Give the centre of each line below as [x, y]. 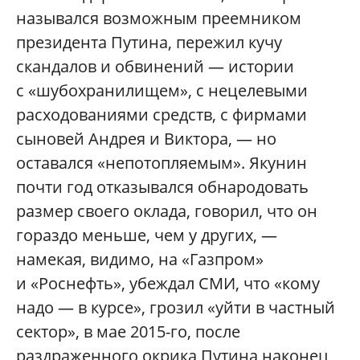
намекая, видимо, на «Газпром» [140, 259]
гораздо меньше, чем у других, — [147, 235]
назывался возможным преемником [159, 18]
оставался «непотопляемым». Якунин [162, 162]
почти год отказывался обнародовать [162, 186]
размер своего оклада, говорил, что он [167, 211]
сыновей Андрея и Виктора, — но [146, 138]
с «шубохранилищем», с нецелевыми [162, 90]
